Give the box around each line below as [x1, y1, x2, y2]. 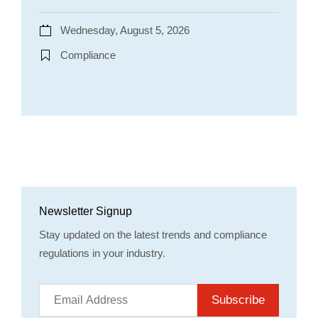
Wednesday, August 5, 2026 [60, 23, 190, 36]
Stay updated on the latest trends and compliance [39, 228, 267, 241]
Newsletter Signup [39, 204, 132, 217]
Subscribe [212, 293, 265, 307]
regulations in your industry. [39, 246, 165, 259]
